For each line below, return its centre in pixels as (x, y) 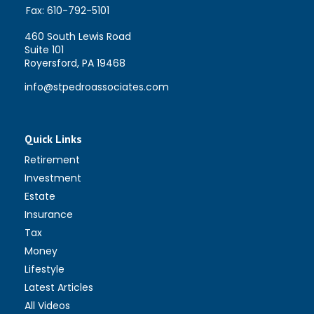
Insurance (49, 215)
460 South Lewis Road (78, 37)
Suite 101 (44, 50)
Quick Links (53, 139)
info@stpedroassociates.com (97, 87)
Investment (53, 178)
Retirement (52, 160)
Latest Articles (59, 288)
